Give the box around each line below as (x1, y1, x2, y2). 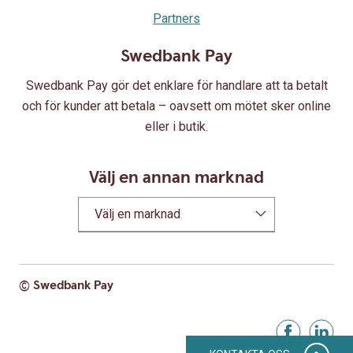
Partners (153, 11, 200, 27)
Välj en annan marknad (89, 166, 264, 190)
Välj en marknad (95, 206, 180, 222)
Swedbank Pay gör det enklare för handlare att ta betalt (25, 78, 328, 94)
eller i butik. (145, 119, 208, 135)
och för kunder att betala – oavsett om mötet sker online (22, 98, 331, 114)
